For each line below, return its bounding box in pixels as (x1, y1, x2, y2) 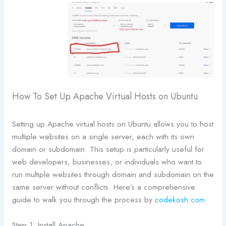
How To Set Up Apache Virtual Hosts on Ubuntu (12, 89, 198, 103)
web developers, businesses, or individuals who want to (12, 155, 202, 167)
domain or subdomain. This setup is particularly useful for (12, 143, 204, 155)
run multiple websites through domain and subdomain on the (12, 168, 214, 180)
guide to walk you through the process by (12, 193, 155, 205)
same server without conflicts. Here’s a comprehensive (12, 181, 195, 193)
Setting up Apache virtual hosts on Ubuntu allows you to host (12, 118, 213, 130)
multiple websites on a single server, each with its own (12, 130, 194, 142)
